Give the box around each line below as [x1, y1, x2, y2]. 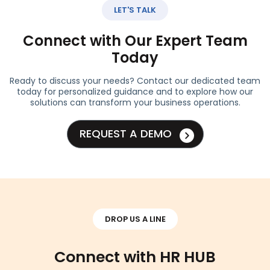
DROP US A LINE [104, 213, 166, 225]
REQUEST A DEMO [79, 126, 172, 142]
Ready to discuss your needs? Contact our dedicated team [10, 75, 260, 87]
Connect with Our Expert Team [22, 31, 248, 51]
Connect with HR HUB [54, 246, 216, 268]
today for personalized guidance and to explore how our [17, 86, 253, 98]
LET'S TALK [114, 4, 156, 16]
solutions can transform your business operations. [30, 96, 240, 109]
